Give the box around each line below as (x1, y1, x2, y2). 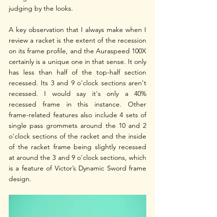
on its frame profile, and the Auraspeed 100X (9, 46, 146, 55)
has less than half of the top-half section (9, 67, 146, 77)
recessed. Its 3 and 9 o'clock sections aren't (9, 78, 146, 87)
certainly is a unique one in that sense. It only (9, 57, 146, 66)
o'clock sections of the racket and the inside (9, 131, 146, 140)
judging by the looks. (9, 3, 75, 13)
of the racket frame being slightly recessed (9, 142, 146, 151)
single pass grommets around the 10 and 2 (9, 121, 146, 130)
